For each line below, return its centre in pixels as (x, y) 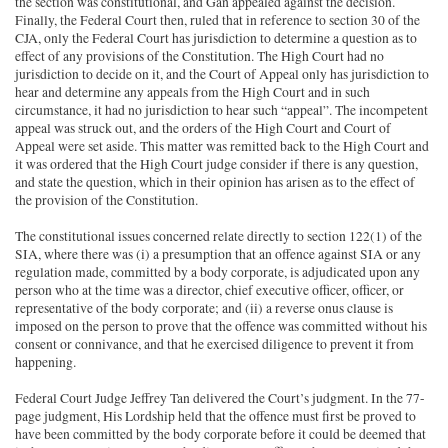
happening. (46, 362)
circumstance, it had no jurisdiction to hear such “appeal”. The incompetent (222, 110)
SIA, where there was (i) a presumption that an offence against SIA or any (218, 254)
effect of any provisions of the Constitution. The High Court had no (200, 56)
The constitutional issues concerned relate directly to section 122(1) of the (219, 236)
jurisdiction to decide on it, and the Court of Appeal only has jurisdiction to (222, 74)
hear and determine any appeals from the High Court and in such (193, 92)
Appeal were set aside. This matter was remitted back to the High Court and (222, 146)
